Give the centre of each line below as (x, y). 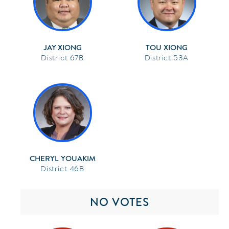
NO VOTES (120, 202)
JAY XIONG (62, 47)
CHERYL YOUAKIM (62, 158)
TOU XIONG (167, 47)
